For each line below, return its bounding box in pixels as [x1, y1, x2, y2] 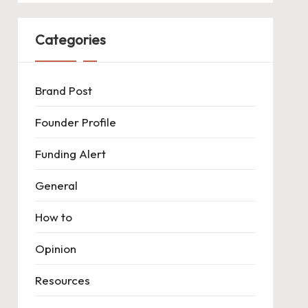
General [34, 177, 78, 192]
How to [34, 209, 72, 224]
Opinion [34, 241, 76, 256]
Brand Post [34, 82, 92, 98]
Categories [34, 30, 106, 48]
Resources [34, 272, 90, 287]
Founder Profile [34, 114, 116, 129]
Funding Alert [34, 146, 106, 161]
